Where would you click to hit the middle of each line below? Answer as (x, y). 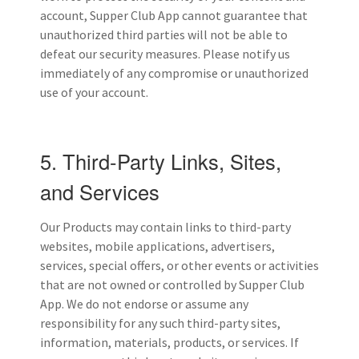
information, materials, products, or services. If (169, 342)
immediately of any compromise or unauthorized (174, 73)
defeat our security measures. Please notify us (165, 54)
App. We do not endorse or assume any (144, 303)
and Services (100, 192)
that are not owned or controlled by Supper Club (172, 284)
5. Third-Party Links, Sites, (161, 161)
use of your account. (94, 93)
